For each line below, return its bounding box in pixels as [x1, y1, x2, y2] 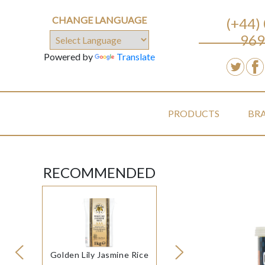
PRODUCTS [168, 108, 219, 119]
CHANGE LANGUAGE [52, 14, 147, 25]
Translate [117, 51, 155, 62]
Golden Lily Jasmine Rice [50, 250, 149, 260]
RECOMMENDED [43, 164, 156, 182]
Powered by [44, 51, 95, 62]
